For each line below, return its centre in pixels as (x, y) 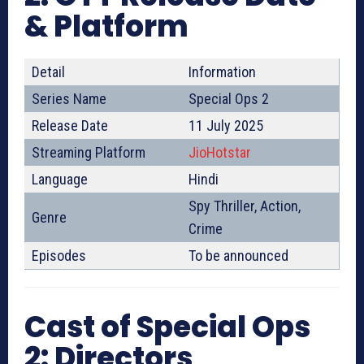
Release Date (70, 126)
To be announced (238, 256)
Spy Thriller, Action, (245, 206)
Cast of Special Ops (167, 327)
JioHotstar (220, 153)
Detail (48, 72)
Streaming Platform (89, 153)
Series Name (69, 99)
